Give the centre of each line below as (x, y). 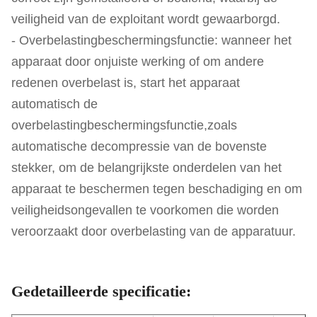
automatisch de (54, 104)
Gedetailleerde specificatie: (101, 291)
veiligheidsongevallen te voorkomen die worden (145, 210)
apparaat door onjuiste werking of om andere (138, 62)
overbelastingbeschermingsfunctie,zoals (124, 125)
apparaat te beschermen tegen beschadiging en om (157, 189)
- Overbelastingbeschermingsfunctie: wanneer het (151, 40)
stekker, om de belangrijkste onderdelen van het (146, 168)
